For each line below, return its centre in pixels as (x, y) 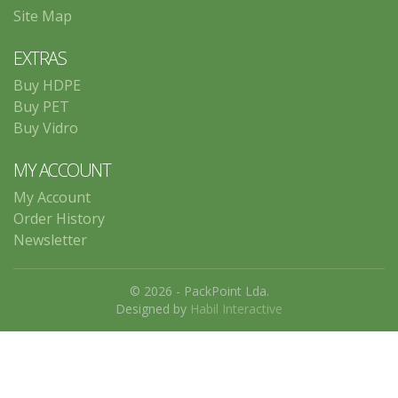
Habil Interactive (236, 309)
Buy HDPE (47, 85)
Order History (59, 219)
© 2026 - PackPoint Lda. (199, 291)
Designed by (153, 309)
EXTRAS (40, 58)
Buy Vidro (46, 128)
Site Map (43, 16)
